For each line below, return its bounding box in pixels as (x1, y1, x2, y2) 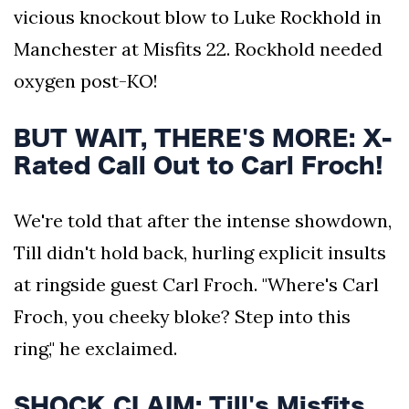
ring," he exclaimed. (14, 336, 177, 360)
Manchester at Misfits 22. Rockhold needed (14, 37, 383, 60)
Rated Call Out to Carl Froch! (14, 153, 383, 176)
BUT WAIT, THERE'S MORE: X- (14, 126, 392, 149)
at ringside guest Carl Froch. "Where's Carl (14, 272, 379, 296)
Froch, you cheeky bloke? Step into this (14, 304, 351, 328)
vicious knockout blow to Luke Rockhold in (14, 5, 382, 28)
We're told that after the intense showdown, (14, 208, 392, 232)
